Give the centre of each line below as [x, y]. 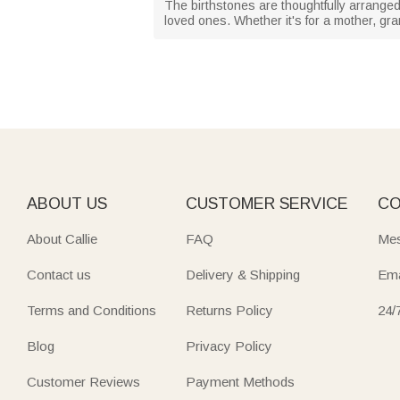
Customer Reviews [83, 381]
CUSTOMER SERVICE [267, 203]
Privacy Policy [229, 346]
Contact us [59, 274]
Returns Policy [229, 310]
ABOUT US [67, 203]
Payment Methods [240, 381]
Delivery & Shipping [242, 274]
